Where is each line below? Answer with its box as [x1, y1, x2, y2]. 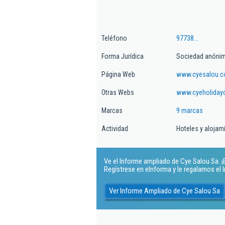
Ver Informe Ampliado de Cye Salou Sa [109, 186, 220, 195]
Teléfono [101, 34, 127, 42]
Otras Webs [101, 88, 134, 96]
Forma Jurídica [101, 52, 144, 60]
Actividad [101, 125, 128, 133]
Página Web [101, 70, 135, 78]
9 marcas [176, 106, 203, 115]
